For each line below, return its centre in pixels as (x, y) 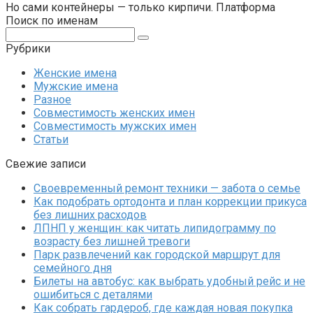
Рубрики (28, 48)
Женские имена (75, 73)
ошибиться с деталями (93, 294)
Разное (52, 99)
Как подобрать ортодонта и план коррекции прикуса (170, 201)
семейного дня (73, 268)
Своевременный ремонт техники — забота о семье (167, 188)
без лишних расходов (90, 214)
